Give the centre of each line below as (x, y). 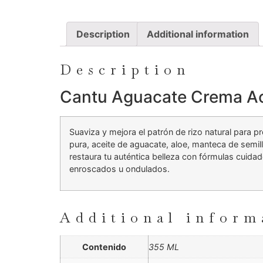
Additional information (198, 34)
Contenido (104, 247)
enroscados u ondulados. (119, 168)
